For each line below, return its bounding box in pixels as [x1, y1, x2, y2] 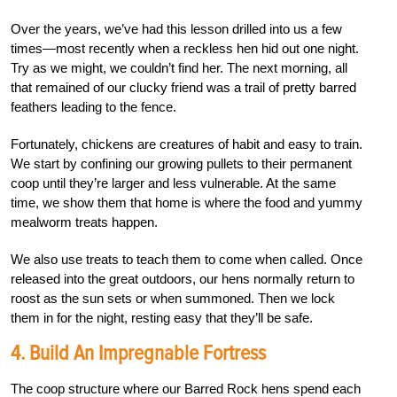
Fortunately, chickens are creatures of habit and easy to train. [11, 136, 362, 152]
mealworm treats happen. [11, 214, 158, 230]
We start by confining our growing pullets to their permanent [11, 155, 352, 171]
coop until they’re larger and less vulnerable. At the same [11, 175, 336, 191]
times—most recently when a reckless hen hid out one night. [11, 40, 359, 56]
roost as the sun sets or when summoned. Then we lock [11, 290, 335, 306]
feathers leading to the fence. [11, 98, 176, 114]
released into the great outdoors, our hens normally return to [11, 270, 354, 286]
